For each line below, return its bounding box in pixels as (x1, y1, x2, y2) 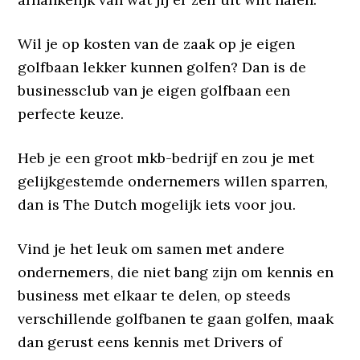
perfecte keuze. (18, 104, 125, 123)
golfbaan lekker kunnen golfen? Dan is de (18, 57, 307, 76)
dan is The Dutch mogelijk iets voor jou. (18, 194, 297, 214)
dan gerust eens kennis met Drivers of (18, 332, 283, 351)
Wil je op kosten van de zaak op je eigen (18, 34, 296, 53)
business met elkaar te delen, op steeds (18, 285, 292, 305)
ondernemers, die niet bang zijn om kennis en (18, 262, 334, 281)
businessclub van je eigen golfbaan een (18, 80, 291, 100)
